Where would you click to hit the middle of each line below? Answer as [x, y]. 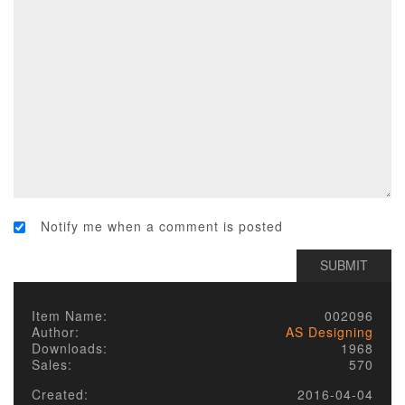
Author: [56, 332]
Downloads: [70, 348]
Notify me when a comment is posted [162, 226]
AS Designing [330, 332]
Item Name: [70, 316]
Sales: [52, 364]
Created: [60, 394]
